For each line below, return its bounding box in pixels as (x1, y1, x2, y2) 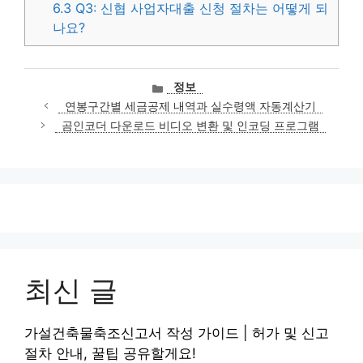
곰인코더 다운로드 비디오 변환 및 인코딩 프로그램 (61, 118, 319, 132)
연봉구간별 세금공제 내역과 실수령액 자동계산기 (64, 99, 316, 113)
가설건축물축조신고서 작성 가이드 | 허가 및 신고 (24, 324, 329, 341)
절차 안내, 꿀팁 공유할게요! (24, 344, 196, 361)
